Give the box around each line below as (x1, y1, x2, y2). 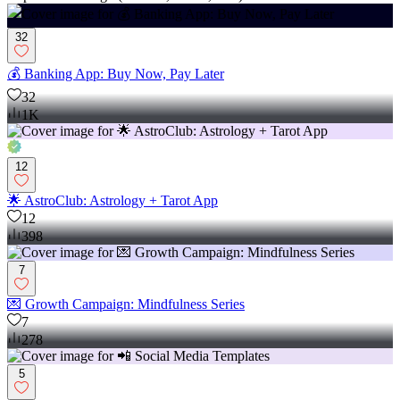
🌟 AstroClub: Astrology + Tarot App (7, 193, 218, 209)
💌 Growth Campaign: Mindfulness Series (7, 296, 245, 312)
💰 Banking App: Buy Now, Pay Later (7, 66, 224, 82)
